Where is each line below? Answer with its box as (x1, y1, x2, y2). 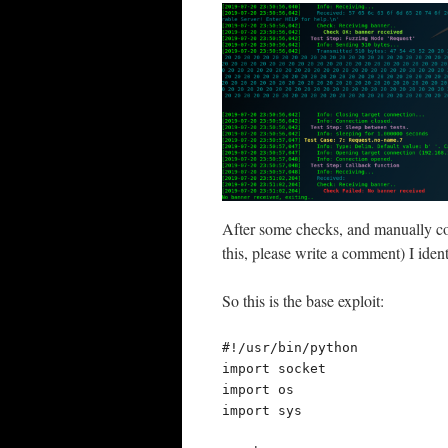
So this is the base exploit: (222, 290, 384, 312)
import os (222, 382, 294, 398)
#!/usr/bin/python (222, 340, 358, 356)
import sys (222, 403, 302, 419)
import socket (222, 361, 326, 377)
